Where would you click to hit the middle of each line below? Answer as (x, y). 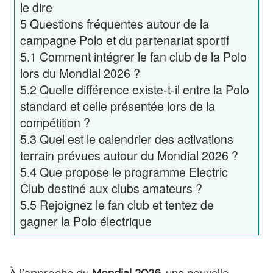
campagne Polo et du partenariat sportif (124, 40)
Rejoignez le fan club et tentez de (126, 205)
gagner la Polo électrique (86, 221)
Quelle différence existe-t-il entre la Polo (144, 90)
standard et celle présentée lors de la (117, 106)
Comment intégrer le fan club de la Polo (143, 57)
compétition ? (55, 122)
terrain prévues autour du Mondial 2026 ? (129, 155)
